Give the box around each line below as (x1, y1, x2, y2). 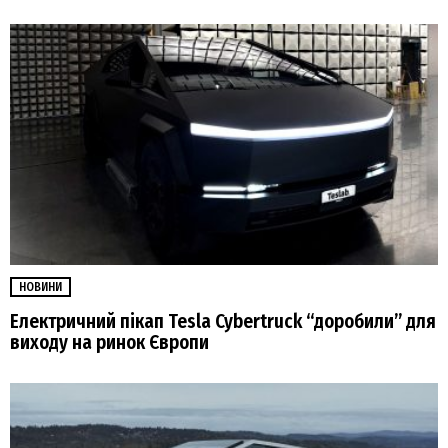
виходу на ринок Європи (10, 331, 209, 355)
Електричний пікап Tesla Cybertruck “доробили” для (10, 310, 436, 334)
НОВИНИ (19, 279, 62, 294)
